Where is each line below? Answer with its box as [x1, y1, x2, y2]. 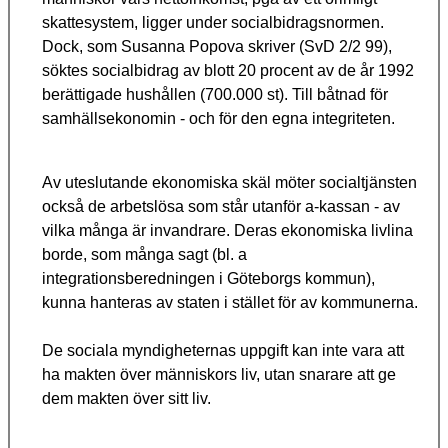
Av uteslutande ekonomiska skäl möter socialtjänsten [42, 174, 417, 192]
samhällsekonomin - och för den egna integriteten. [42, 110, 395, 128]
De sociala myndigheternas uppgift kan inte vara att [42, 342, 404, 360]
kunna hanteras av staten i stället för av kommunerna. [42, 294, 418, 312]
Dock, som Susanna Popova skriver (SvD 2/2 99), [42, 38, 392, 56]
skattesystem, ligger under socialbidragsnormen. [42, 14, 384, 32]
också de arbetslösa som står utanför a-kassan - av [42, 198, 400, 216]
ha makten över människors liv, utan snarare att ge [42, 366, 396, 384]
